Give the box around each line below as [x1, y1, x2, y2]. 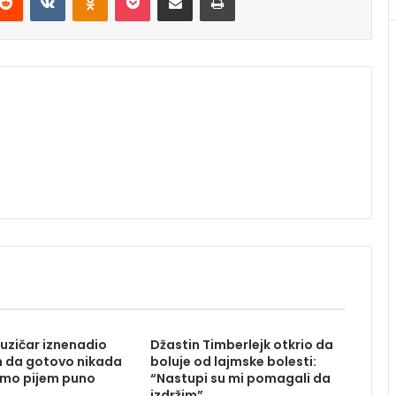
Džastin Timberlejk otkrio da [149, 336, 333, 354]
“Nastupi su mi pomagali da [149, 369, 331, 388]
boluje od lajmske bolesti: [149, 353, 316, 371]
